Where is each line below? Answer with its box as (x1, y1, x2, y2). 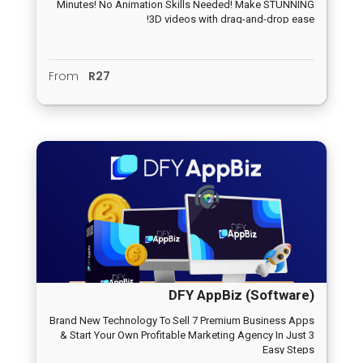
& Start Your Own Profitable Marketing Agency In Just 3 (60, 329, 314, 342)
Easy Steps (263, 344, 314, 357)
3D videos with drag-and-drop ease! (149, 13, 314, 26)
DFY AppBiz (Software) (169, 287, 314, 304)
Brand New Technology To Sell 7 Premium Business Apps (49, 314, 314, 327)
